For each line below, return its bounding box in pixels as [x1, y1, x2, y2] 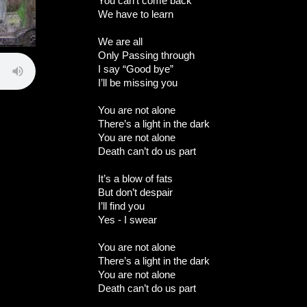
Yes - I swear [98, 214, 157, 225]
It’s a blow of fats [98, 173, 173, 184]
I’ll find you [98, 200, 145, 212]
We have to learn [98, 8, 173, 20]
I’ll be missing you [98, 77, 177, 88]
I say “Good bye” [98, 63, 173, 75]
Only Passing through [98, 49, 195, 61]
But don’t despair [98, 186, 173, 198]
